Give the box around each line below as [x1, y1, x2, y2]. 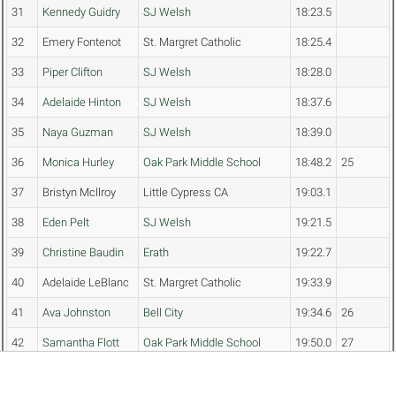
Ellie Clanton [42, 366, 103, 380]
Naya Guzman [42, 126, 113, 140]
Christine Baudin [42, 246, 124, 260]
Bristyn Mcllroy [42, 186, 116, 200]
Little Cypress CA [143, 186, 228, 200]
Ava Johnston [42, 306, 110, 320]
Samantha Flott [42, 336, 119, 350]
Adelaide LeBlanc [42, 276, 129, 290]
